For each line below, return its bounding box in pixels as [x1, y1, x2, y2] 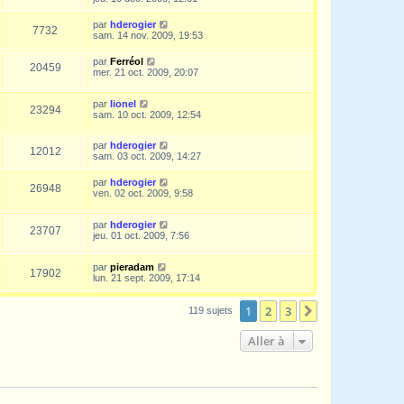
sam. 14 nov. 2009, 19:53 [93, 30, 203, 41]
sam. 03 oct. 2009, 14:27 [93, 151, 201, 162]
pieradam [110, 261, 154, 272]
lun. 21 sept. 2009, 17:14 [93, 271, 200, 283]
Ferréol [110, 56, 143, 68]
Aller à [248, 332, 285, 349]
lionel [110, 97, 136, 109]
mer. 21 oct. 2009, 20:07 [93, 67, 198, 78]
